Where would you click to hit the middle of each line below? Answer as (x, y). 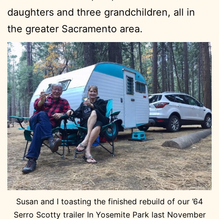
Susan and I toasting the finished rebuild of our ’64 (109, 202)
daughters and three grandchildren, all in (101, 12)
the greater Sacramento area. (75, 29)
